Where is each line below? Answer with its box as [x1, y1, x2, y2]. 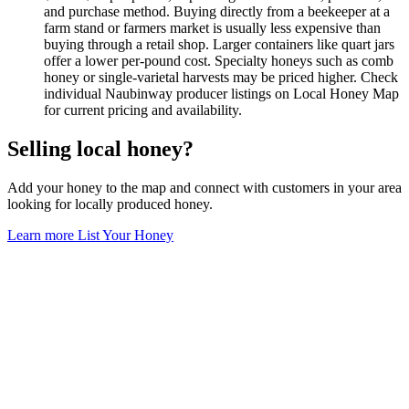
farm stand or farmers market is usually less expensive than [44, 20, 381, 37]
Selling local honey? [7, 137, 194, 162]
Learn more [7, 226, 78, 243]
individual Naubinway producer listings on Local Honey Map [44, 86, 399, 102]
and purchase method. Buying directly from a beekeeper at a [44, 4, 390, 20]
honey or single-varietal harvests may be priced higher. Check [44, 69, 398, 86]
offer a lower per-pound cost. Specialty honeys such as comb [44, 53, 393, 69]
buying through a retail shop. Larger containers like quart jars [44, 37, 394, 53]
